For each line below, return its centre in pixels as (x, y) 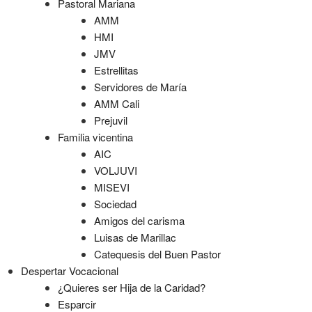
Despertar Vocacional (70, 271)
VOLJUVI (116, 170)
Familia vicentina (95, 137)
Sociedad (115, 204)
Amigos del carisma (139, 220)
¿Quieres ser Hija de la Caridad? (131, 287)
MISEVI (112, 187)
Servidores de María (140, 87)
